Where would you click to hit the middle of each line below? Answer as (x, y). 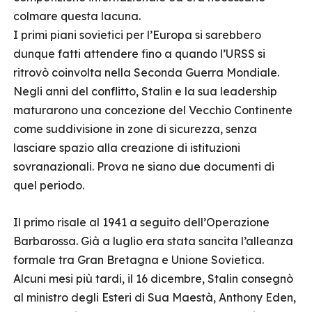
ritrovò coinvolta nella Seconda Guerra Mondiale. (146, 72)
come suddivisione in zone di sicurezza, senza (135, 129)
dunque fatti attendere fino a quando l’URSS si (139, 54)
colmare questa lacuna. (77, 16)
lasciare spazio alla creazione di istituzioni (127, 148)
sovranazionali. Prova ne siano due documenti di (144, 166)
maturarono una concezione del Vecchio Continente (153, 110)
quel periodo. (49, 185)
